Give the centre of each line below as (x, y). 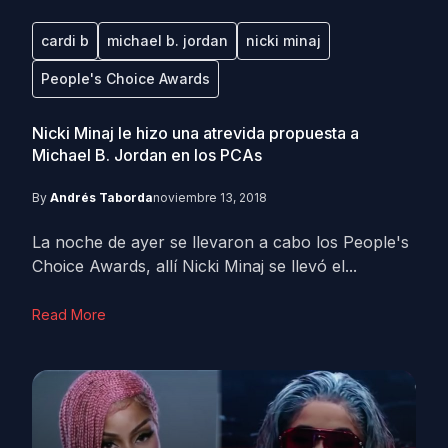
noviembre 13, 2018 (210, 197)
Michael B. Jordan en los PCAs (147, 155)
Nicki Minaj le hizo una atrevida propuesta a (195, 133)
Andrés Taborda (101, 197)
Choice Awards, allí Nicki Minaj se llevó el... (194, 266)
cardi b (65, 40)
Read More (69, 314)
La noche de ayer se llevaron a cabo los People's (220, 242)
